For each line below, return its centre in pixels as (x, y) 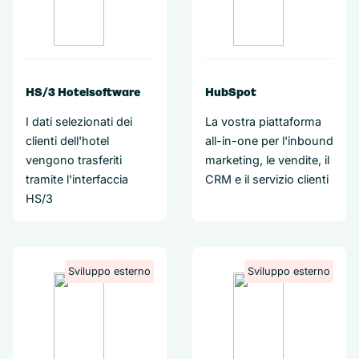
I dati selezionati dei (79, 121)
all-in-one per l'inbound (269, 141)
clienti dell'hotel (67, 141)
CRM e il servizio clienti (267, 179)
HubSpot (231, 92)
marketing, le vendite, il (267, 160)
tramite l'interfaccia (77, 179)
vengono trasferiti (74, 160)
